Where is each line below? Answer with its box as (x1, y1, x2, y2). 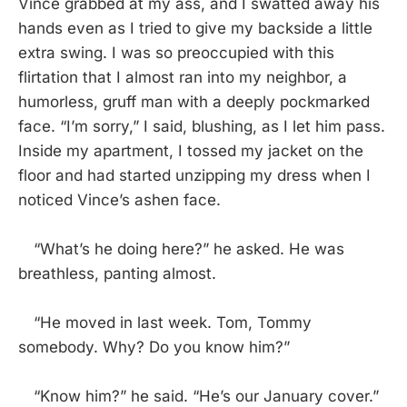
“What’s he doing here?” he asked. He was (18, 239, 344, 258)
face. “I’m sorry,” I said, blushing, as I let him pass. (18, 116, 385, 135)
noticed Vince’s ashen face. (18, 190, 221, 209)
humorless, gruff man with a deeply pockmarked (18, 92, 370, 111)
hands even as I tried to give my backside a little (18, 18, 372, 37)
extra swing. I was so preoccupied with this (18, 43, 334, 62)
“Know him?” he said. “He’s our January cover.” (18, 386, 379, 405)
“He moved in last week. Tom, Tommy (18, 313, 312, 332)
